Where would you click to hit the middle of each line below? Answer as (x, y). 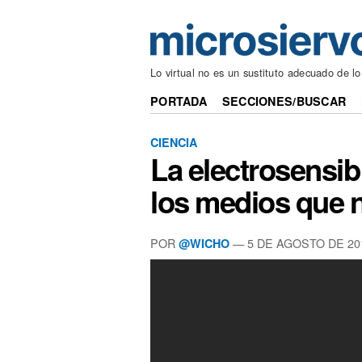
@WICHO (204, 243)
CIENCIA (174, 142)
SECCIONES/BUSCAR (284, 101)
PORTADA (179, 101)
